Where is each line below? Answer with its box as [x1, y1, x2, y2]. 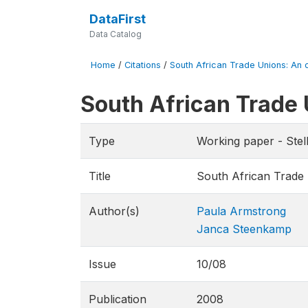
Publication [89, 292, 146, 306]
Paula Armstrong [197, 204, 286, 218]
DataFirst [89, 12, 146, 26]
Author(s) [89, 204, 140, 218]
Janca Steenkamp [197, 222, 291, 236]
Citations [124, 60, 161, 70]
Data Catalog [89, 29, 142, 39]
